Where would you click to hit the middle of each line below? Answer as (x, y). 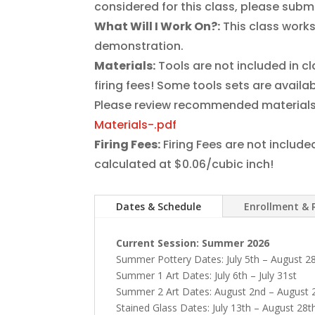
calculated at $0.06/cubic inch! (184, 164)
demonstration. (139, 46)
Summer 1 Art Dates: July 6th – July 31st (207, 276)
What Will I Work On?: (157, 26)
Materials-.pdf (136, 124)
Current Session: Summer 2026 (193, 243)
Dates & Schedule (159, 207)
